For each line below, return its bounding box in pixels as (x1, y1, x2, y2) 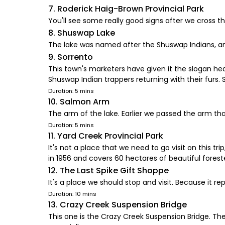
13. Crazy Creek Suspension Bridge (48, 199, 187, 210)
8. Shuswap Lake (48, 27, 115, 39)
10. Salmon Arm (48, 96, 109, 107)
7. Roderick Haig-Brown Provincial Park (48, 3, 204, 15)
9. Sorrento (48, 51, 93, 63)
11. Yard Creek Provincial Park (48, 130, 163, 142)
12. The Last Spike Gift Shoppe (48, 165, 169, 176)
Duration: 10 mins (48, 190, 96, 198)
